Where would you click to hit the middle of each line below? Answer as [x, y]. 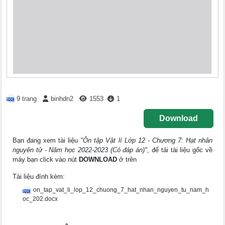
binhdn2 [62, 99]
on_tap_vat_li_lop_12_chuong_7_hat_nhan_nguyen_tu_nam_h [121, 190]
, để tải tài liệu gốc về [180, 150]
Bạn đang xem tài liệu [47, 141]
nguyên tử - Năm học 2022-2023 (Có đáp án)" [80, 150]
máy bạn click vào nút [46, 160]
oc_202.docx [40, 199]
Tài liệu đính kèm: [39, 177]
